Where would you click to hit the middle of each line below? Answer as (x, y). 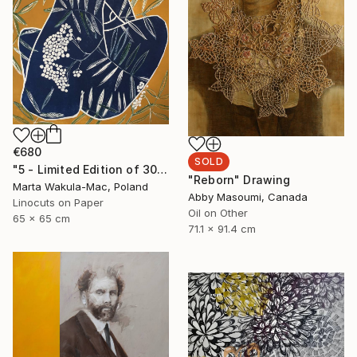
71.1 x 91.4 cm (222, 229)
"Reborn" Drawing (239, 180)
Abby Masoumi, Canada (248, 197)
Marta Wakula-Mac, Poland (80, 187)
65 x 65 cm (41, 219)
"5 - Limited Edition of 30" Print (163, 170)
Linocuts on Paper (58, 203)
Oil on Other (218, 213)
